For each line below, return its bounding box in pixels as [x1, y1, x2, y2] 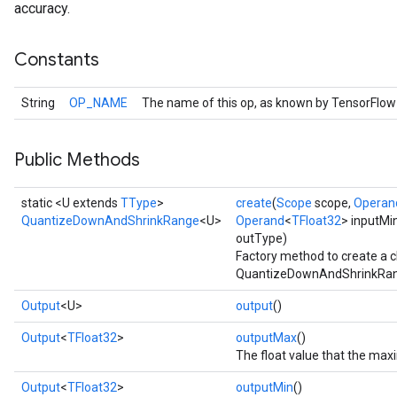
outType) [236, 231, 287, 245]
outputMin [236, 380, 293, 394]
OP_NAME [69, 96, 128, 110]
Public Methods [14, 149, 140, 171]
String [21, 96, 55, 110]
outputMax [236, 331, 297, 345]
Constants [14, 49, 99, 71]
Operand [236, 214, 284, 228]
